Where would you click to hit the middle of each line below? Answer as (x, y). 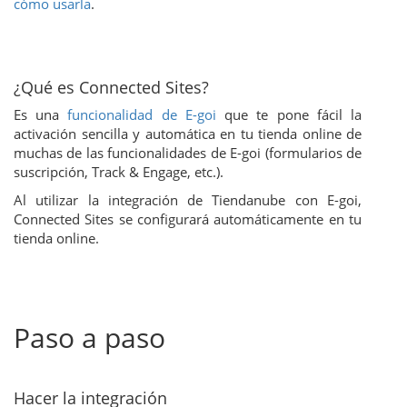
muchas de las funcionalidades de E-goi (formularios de (188, 153)
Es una (41, 114)
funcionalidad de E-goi (142, 114)
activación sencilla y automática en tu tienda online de (188, 134)
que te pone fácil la (289, 114)
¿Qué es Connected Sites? (111, 87)
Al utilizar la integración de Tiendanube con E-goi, (188, 200)
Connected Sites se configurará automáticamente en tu (188, 219)
